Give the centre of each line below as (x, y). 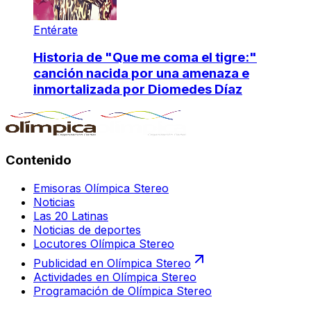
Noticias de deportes (87, 229)
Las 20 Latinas (71, 216)
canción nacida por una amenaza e (141, 74)
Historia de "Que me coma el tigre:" (145, 58)
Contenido (39, 160)
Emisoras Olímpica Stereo (101, 188)
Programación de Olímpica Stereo (123, 291)
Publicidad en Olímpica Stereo (112, 263)
